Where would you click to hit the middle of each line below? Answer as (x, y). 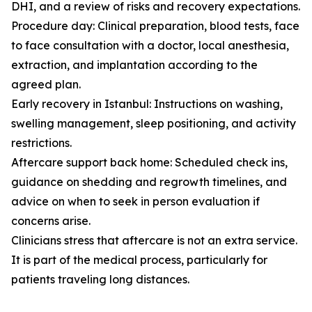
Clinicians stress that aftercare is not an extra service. (154, 241)
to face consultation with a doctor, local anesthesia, (150, 46)
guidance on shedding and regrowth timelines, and (149, 182)
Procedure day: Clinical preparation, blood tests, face (155, 26)
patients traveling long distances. (100, 280)
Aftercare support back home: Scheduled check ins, (149, 163)
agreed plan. (46, 85)
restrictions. (41, 143)
